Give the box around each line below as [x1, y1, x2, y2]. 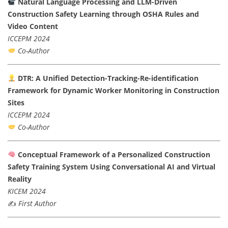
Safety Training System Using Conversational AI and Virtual [8, 161, 215, 172]
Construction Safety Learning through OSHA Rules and [8, 9, 199, 19]
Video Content [8, 21, 58, 31]
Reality [8, 174, 32, 184]
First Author [18, 198, 56, 208]
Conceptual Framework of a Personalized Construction [17, 149, 210, 159]
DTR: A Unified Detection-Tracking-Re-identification [17, 73, 198, 83]
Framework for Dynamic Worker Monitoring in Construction [8, 85, 219, 95]
